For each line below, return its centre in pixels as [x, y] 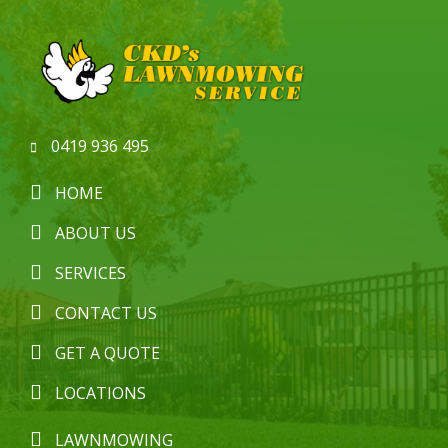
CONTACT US [106, 312]
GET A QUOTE [107, 352]
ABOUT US [95, 232]
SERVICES [90, 272]
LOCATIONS [100, 392]
